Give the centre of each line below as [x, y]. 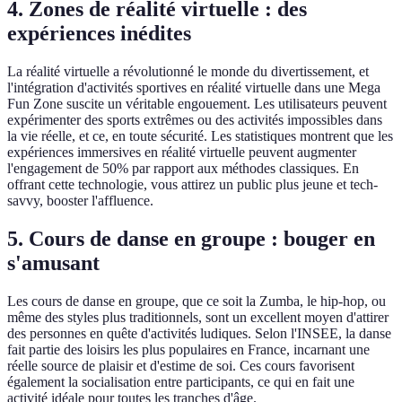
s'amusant [53, 263]
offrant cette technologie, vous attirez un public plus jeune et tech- [192, 185]
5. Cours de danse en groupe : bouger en [191, 239]
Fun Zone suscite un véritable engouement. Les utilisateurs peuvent [197, 104]
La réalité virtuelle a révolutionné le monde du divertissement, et [188, 72]
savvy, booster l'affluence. [80, 201]
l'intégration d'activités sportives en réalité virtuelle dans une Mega [194, 88]
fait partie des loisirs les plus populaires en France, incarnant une [188, 350]
